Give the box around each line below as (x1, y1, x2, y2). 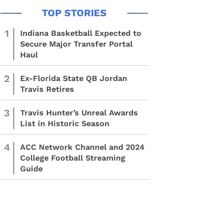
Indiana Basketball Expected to (20, 28, 141, 38)
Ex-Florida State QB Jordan (20, 74, 127, 83)
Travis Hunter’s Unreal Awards (20, 108, 138, 117)
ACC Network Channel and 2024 (20, 142, 144, 152)
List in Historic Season (20, 119, 110, 128)
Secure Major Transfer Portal (20, 39, 133, 49)
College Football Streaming (20, 153, 125, 163)
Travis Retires (20, 84, 74, 94)
